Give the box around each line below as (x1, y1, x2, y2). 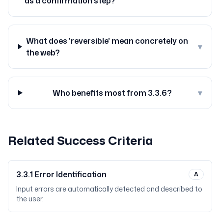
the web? (26, 47, 60, 58)
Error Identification (34, 169, 107, 180)
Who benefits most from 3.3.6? (52, 87, 172, 98)
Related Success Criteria (8, 132, 153, 149)
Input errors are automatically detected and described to (16, 184, 202, 193)
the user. (16, 194, 44, 203)
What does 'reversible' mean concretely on (26, 35, 188, 46)
